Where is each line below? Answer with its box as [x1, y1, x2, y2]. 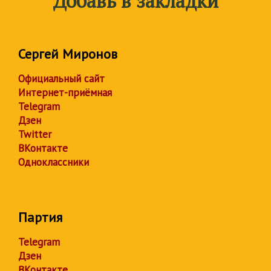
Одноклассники [18, 155, 89, 169]
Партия [18, 209, 62, 226]
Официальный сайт [18, 72, 105, 85]
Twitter [18, 128, 51, 141]
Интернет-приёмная [18, 86, 112, 99]
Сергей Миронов [18, 45, 117, 62]
